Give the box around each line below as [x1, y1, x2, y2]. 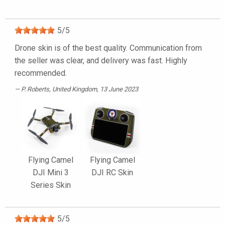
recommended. [15, 68, 67, 78]
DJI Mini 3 [32, 167, 69, 177]
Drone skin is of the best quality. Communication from [15, 43, 202, 53]
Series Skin [30, 180, 71, 190]
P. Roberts [21, 85, 49, 93]
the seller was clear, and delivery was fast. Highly [15, 55, 187, 65]
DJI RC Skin [91, 167, 133, 177]
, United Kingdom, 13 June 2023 [49, 85, 138, 93]
